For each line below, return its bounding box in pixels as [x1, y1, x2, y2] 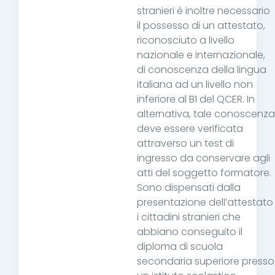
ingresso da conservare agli [137, 151, 270, 166]
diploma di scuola [137, 239, 223, 254]
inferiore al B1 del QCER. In [137, 92, 255, 107]
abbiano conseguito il [137, 225, 242, 239]
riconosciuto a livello [137, 33, 234, 48]
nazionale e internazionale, [137, 48, 265, 63]
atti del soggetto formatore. [137, 166, 271, 180]
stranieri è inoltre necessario [137, 4, 270, 18]
